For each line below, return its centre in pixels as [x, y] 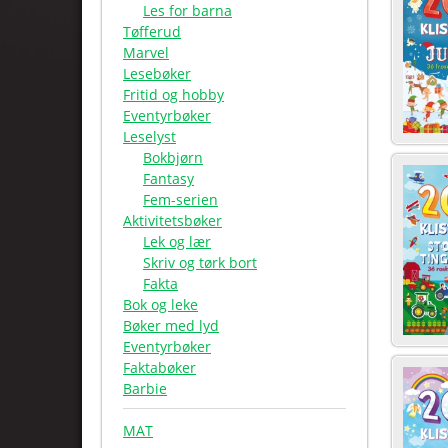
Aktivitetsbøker [172, 220]
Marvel [146, 52]
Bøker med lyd [171, 325]
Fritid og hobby [173, 94]
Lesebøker [157, 73]
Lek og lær [177, 241]
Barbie [145, 388]
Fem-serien [180, 199]
